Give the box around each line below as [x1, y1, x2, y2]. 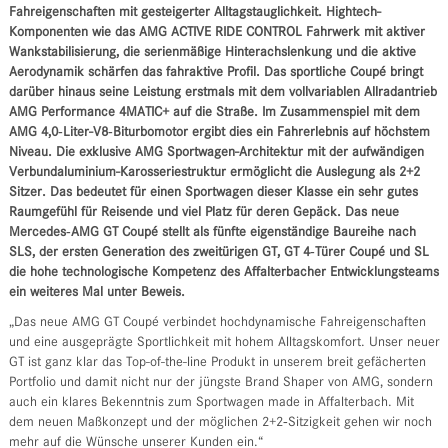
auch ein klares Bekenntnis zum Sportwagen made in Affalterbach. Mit [8, 396, 414, 410]
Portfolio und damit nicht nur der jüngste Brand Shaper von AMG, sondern [8, 376, 433, 390]
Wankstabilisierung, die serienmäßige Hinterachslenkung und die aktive [8, 46, 416, 60]
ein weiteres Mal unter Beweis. [8, 286, 185, 300]
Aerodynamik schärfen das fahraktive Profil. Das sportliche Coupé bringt [8, 66, 423, 80]
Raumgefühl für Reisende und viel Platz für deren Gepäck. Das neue [8, 206, 399, 220]
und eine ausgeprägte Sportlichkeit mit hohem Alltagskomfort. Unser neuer [8, 336, 440, 350]
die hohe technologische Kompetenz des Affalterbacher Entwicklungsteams [8, 266, 439, 280]
